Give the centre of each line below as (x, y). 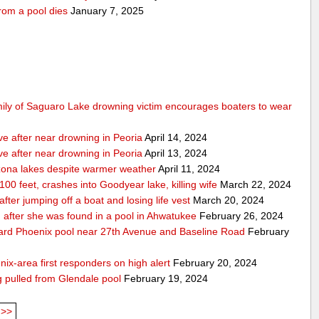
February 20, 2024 (214, 263)
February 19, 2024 (165, 279)
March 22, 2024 (255, 185)
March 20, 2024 (228, 200)
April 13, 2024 (175, 153)
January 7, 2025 (106, 10)
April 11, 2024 (188, 169)
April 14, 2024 (175, 138)
